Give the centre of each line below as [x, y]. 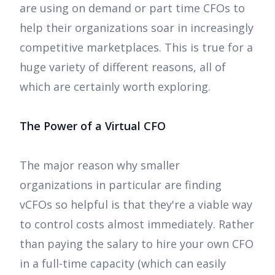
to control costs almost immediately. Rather [137, 224]
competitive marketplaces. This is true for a [136, 48]
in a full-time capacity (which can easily [123, 264]
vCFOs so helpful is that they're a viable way [136, 205]
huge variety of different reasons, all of [123, 67]
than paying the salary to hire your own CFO [137, 244]
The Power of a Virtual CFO [93, 126]
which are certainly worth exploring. [115, 87]
